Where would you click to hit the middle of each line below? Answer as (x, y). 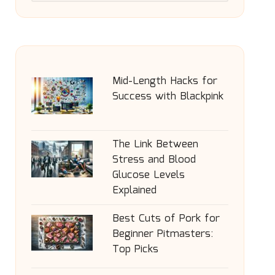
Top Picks (135, 250)
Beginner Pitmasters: (163, 234)
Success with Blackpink (168, 97)
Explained (134, 191)
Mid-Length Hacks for (165, 81)
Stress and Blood (154, 160)
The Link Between (155, 145)
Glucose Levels (148, 175)
